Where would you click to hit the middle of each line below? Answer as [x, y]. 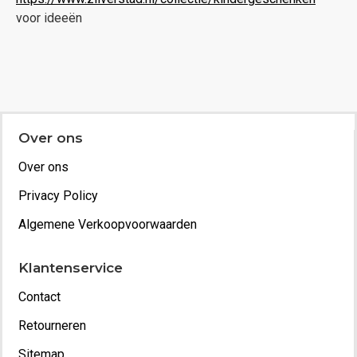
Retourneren [52, 326]
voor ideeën [51, 18]
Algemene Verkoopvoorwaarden [108, 224]
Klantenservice [71, 268]
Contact [39, 297]
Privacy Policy [58, 196]
